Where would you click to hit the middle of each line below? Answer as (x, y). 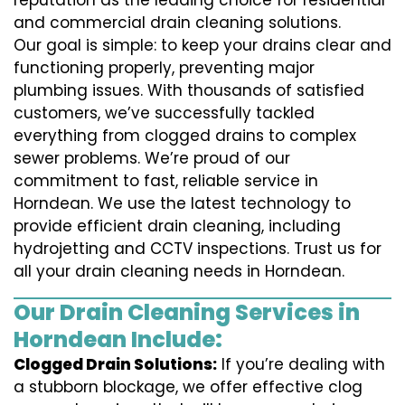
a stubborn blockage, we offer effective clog (188, 387)
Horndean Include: (118, 340)
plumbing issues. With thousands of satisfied (189, 91)
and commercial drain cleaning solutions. (177, 23)
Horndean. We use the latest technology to (182, 204)
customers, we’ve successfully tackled (164, 113)
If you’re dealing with (301, 365)
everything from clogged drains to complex (185, 136)
